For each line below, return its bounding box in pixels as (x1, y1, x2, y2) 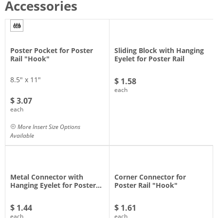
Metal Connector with (10, 172, 83, 182)
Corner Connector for (114, 172, 186, 182)
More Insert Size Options (16, 122, 80, 131)
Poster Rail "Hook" (114, 180, 178, 190)
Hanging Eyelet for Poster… (10, 180, 102, 190)
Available (10, 131, 34, 140)
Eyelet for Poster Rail (114, 54, 184, 63)
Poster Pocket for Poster (10, 45, 93, 55)
